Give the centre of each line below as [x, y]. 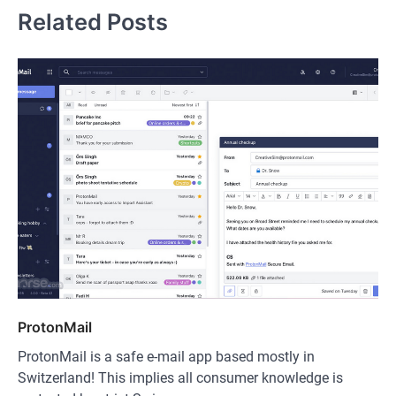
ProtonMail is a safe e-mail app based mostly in [166, 356]
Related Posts [93, 22]
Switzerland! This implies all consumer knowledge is [180, 377]
